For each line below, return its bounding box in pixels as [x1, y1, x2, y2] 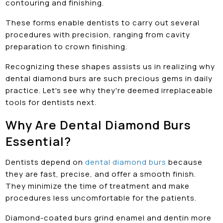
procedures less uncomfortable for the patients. [5, 192, 197, 203]
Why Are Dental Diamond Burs [5, 116, 192, 133]
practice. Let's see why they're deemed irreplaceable [5, 85, 214, 96]
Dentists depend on [5, 156, 86, 167]
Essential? [5, 132, 72, 149]
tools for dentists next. [5, 97, 97, 108]
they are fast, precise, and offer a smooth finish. [5, 168, 197, 179]
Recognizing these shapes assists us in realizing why [5, 61, 216, 72]
